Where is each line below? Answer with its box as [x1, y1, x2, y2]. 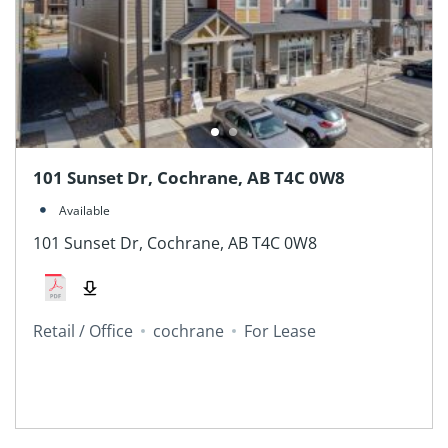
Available [58, 201, 110, 219]
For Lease [243, 320, 316, 343]
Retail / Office [32, 320, 133, 343]
